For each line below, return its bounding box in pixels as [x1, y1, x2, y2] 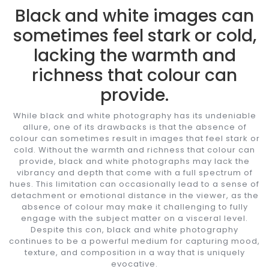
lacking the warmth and [33, 43, 236, 67]
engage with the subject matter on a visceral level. [21, 212, 248, 224]
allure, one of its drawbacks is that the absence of [22, 121, 247, 133]
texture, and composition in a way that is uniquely [24, 246, 245, 258]
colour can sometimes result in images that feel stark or [9, 132, 260, 144]
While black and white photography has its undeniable [13, 109, 256, 121]
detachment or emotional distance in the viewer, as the [10, 189, 259, 201]
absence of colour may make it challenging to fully [21, 201, 248, 213]
